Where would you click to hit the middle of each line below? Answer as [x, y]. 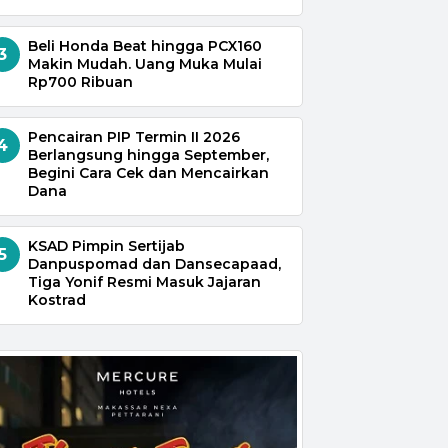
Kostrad [56, 299]
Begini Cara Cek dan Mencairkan [148, 172]
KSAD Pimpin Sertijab [106, 245]
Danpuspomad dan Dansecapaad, [154, 263]
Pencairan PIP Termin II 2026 [133, 136]
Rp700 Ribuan [80, 81]
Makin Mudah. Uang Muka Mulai [144, 63]
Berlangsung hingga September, [148, 154]
